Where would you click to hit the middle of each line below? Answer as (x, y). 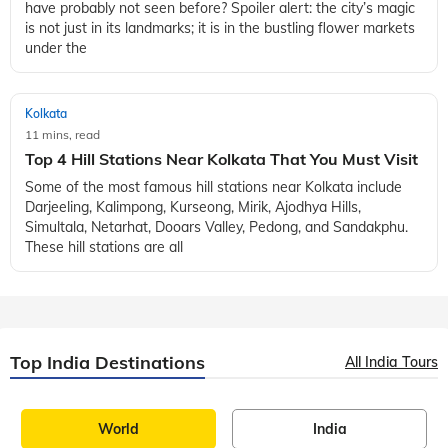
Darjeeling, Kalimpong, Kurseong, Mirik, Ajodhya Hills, (193, 406)
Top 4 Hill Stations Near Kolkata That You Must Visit (221, 358)
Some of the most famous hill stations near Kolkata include (213, 386)
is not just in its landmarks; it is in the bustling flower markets (220, 27)
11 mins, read (62, 334)
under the (56, 47)
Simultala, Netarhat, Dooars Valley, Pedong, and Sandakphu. (216, 426)
